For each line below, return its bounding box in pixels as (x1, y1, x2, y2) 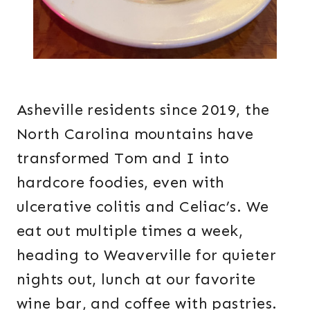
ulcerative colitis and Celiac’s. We (17, 197, 269, 217)
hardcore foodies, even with (17, 173, 225, 192)
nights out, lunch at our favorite (17, 270, 256, 289)
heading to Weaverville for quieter (17, 246, 276, 265)
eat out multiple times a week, (17, 221, 244, 241)
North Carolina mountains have (17, 125, 254, 144)
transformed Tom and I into (17, 149, 230, 168)
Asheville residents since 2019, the (17, 100, 270, 120)
